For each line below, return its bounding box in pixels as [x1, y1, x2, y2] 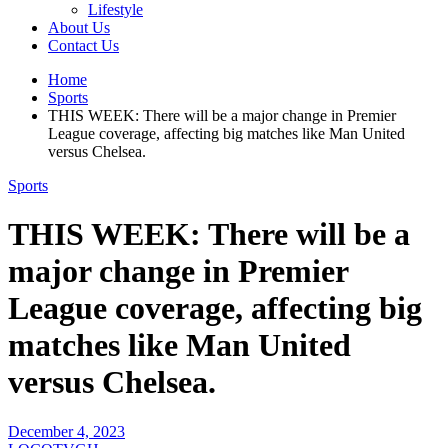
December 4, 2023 [8, 422, 125, 440]
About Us [48, 18, 110, 36]
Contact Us [48, 36, 119, 54]
